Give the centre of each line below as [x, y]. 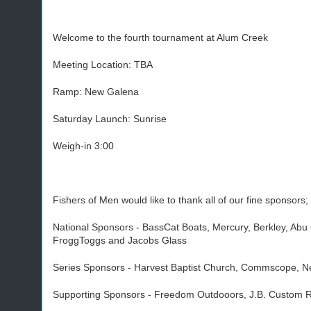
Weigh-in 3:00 [83, 146]
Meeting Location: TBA [103, 65]
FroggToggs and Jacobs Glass [120, 240]
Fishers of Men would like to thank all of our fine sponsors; [180, 200]
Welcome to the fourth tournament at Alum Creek [160, 37]
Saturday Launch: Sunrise [110, 119]
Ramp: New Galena [96, 92]
